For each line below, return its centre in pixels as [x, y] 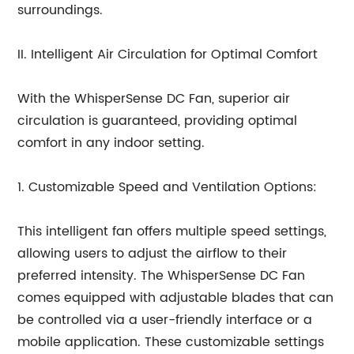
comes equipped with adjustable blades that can [176, 298]
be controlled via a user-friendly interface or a [165, 320]
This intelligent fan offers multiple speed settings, [172, 232]
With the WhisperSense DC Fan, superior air [154, 99]
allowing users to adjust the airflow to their [153, 254]
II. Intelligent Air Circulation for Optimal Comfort [168, 55]
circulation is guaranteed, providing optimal [158, 121]
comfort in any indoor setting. [111, 143]
